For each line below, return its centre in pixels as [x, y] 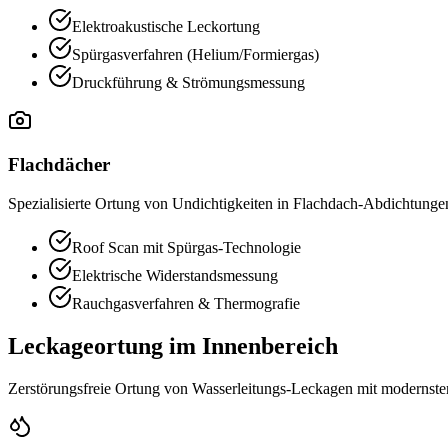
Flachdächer [59, 165]
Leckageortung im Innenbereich [173, 345]
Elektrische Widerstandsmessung [175, 275]
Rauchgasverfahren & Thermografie [186, 303]
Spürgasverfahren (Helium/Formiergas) [195, 54]
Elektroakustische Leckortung [166, 26]
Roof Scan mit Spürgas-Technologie [186, 247]
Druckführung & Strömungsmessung [188, 82]
